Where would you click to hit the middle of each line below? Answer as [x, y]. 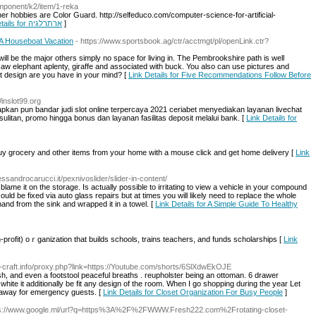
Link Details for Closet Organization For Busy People [193, 292]
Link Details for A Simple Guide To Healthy [226, 204]
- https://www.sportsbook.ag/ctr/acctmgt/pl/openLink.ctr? [172, 41]
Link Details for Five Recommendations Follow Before [220, 75]
